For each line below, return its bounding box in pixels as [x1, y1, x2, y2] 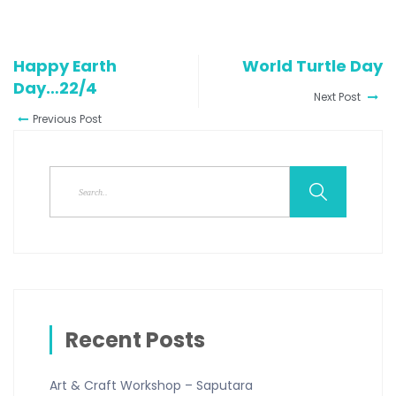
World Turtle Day [242, 55, 383, 78]
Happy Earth [13, 55, 117, 78]
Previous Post [33, 111, 102, 127]
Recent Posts [65, 325, 205, 355]
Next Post [314, 89, 363, 105]
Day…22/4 [13, 77, 97, 100]
